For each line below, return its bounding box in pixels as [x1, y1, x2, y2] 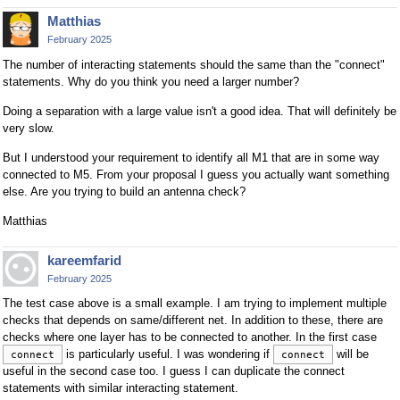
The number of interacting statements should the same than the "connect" [3, 57, 385, 71]
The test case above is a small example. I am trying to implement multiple [3, 296, 387, 311]
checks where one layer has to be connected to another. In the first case [3, 330, 377, 345]
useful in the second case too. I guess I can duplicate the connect [3, 364, 345, 379]
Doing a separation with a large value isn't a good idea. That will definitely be [3, 104, 396, 118]
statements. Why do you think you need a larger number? [3, 74, 299, 88]
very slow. [3, 121, 54, 135]
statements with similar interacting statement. [3, 381, 238, 396]
